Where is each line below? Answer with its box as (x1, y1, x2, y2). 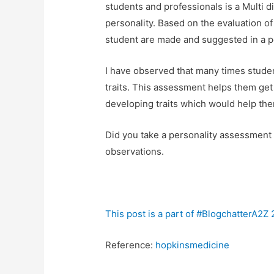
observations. (105, 146, 165, 158)
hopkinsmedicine (155, 239, 230, 251)
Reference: (105, 239, 156, 251)
